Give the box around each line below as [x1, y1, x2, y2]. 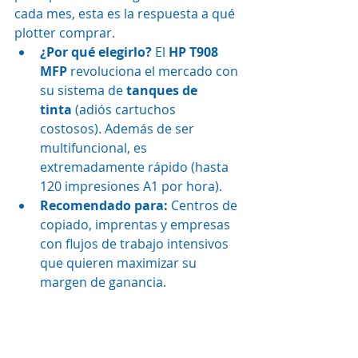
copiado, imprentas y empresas [40, 215, 233, 233]
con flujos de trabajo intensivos [40, 234, 232, 253]
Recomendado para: [40, 196, 168, 214]
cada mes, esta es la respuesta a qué [14, 4, 238, 22]
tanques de [126, 81, 201, 99]
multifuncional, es [40, 138, 150, 157]
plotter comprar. [14, 23, 115, 42]
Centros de [168, 196, 241, 214]
